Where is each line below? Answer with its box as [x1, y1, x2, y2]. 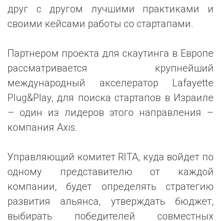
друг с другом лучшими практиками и [7, 3, 214, 15]
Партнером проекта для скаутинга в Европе [7, 47, 214, 59]
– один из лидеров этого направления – [7, 107, 214, 118]
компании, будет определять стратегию [7, 181, 214, 192]
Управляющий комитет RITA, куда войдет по [7, 151, 214, 163]
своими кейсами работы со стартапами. [7, 18, 193, 30]
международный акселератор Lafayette [7, 77, 214, 89]
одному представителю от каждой [7, 166, 214, 178]
